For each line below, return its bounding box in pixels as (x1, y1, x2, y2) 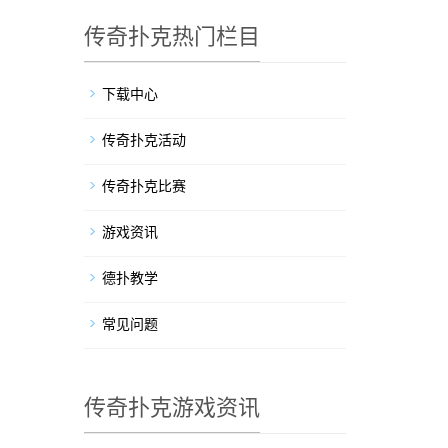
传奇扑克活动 (101, 132, 186, 148)
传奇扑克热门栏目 (83, 24, 260, 49)
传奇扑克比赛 (101, 178, 186, 194)
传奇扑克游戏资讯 (83, 395, 260, 420)
